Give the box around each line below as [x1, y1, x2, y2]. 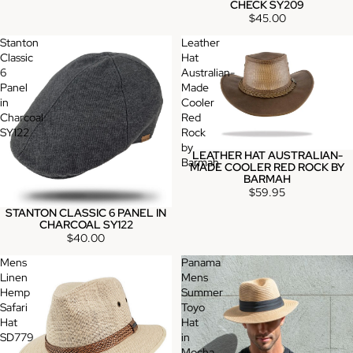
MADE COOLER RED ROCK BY [190, 160, 344, 175]
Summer [181, 284, 223, 299]
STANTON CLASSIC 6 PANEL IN [6, 205, 166, 220]
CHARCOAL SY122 [39, 217, 133, 232]
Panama [181, 255, 221, 269]
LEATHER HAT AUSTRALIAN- [191, 148, 343, 163]
